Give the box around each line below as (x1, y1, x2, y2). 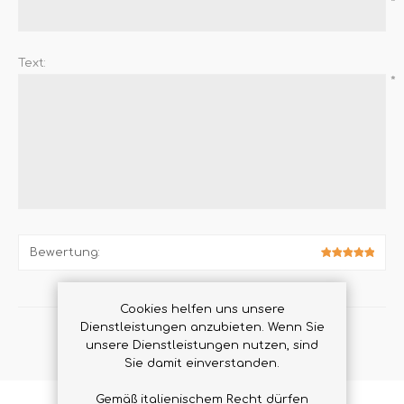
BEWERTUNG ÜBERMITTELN (106, 337, 298, 352)
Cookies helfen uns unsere (119, 302, 285, 316)
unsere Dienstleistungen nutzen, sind (86, 338, 318, 352)
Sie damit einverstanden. (124, 356, 280, 370)
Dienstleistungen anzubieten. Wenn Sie (79, 320, 325, 334)
